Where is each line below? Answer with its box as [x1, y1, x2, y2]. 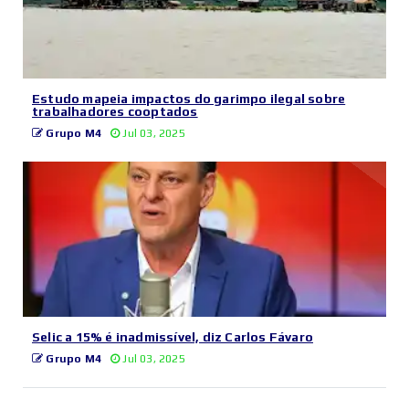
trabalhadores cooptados [32, 103, 198, 119]
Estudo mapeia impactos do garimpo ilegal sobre [32, 90, 346, 106]
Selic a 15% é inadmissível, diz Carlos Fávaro [32, 329, 313, 344]
